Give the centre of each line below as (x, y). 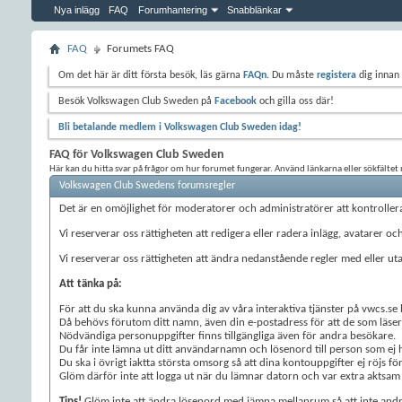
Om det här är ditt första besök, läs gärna (151, 75)
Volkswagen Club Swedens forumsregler (147, 186)
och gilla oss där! (295, 101)
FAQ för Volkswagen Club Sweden (137, 155)
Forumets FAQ (140, 49)
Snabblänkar (254, 10)
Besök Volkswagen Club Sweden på (136, 101)
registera (336, 75)
